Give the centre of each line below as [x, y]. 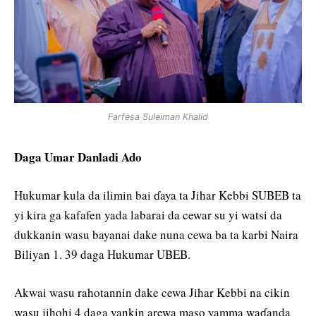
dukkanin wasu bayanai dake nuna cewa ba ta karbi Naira [156, 235]
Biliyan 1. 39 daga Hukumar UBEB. [102, 255]
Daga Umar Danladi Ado [78, 157]
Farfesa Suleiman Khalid [158, 116]
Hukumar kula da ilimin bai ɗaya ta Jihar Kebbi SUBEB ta [158, 195]
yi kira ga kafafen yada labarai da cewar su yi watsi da [148, 215]
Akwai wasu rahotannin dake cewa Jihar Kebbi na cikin [152, 293]
